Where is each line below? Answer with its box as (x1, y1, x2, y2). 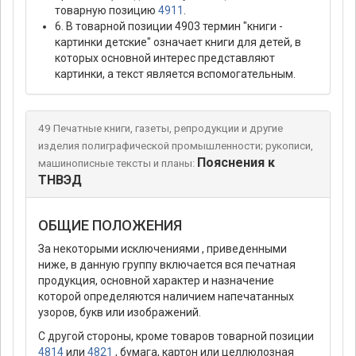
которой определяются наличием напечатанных (38, 290, 294, 304)
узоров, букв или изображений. (38, 306, 201, 319)
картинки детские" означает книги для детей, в (55, 36, 301, 49)
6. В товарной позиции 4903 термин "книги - (55, 20, 283, 33)
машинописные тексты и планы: (38, 157, 195, 170)
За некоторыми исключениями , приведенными (38, 242, 287, 256)
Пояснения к (196, 155, 275, 171)
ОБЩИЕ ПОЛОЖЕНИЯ (38, 217, 182, 234)
